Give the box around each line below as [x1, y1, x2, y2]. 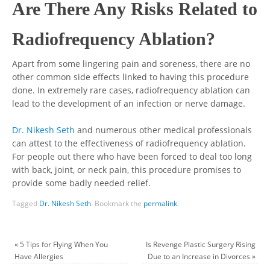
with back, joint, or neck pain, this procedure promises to [12, 164, 242, 175]
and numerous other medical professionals [75, 124, 253, 136]
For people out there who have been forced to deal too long [12, 151, 253, 162]
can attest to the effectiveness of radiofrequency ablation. [12, 137, 246, 149]
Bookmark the [93, 198, 144, 209]
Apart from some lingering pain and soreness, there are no [12, 58, 251, 69]
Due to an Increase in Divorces [147, 251, 252, 262]
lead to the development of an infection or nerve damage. [12, 98, 246, 109]
